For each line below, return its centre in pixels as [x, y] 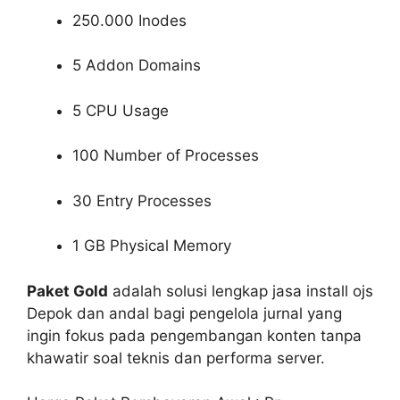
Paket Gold [67, 291]
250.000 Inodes [129, 20]
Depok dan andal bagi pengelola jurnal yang [184, 313]
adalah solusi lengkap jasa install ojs [241, 291]
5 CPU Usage [121, 110]
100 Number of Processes [166, 156]
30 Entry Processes [142, 200]
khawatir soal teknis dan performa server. [176, 358]
